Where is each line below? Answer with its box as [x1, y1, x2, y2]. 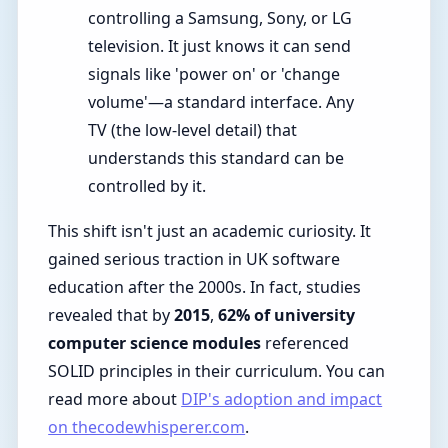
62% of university [218, 304, 356, 327]
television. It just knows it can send [88, 34, 352, 57]
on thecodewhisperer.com [48, 416, 246, 439]
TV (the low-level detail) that [88, 118, 298, 141]
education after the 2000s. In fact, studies [48, 276, 362, 299]
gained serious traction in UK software [48, 248, 341, 271]
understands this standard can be [88, 146, 345, 169]
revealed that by [48, 304, 175, 327]
